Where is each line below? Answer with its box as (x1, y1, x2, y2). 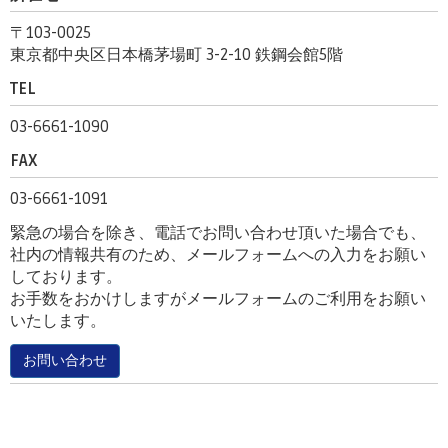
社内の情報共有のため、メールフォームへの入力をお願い (10, 245, 426, 265)
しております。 (10, 267, 122, 287)
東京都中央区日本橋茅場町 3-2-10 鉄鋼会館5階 (10, 45, 343, 65)
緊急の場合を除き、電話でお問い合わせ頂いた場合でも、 (10, 223, 426, 243)
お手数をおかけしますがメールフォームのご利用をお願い (10, 289, 426, 309)
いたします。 (10, 311, 106, 331)
